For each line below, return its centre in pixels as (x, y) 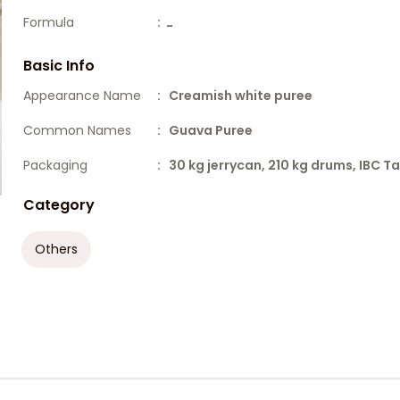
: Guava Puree (204, 130)
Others (56, 249)
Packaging (55, 165)
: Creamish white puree (234, 96)
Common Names (77, 130)
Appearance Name (82, 96)
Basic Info (58, 66)
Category (58, 205)
